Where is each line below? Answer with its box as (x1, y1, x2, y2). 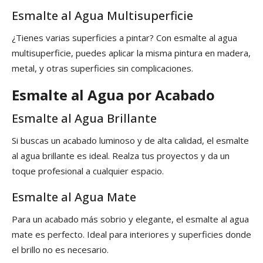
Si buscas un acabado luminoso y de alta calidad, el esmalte (12, 134, 249, 147)
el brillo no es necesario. (12, 244, 109, 256)
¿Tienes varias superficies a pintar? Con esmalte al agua (12, 32, 237, 44)
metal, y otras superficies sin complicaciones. (12, 62, 193, 75)
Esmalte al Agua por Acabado (12, 85, 215, 105)
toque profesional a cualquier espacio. (12, 165, 164, 177)
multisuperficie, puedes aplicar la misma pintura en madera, (12, 47, 251, 59)
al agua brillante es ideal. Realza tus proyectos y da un (12, 150, 230, 162)
